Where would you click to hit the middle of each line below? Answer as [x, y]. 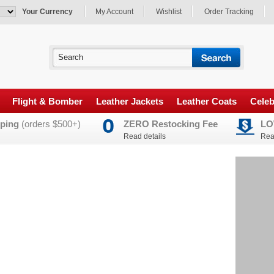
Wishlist [169, 12]
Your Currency [47, 12]
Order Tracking [229, 12]
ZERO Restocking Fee [171, 124]
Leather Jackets [130, 101]
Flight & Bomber [47, 101]
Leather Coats [207, 101]
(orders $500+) [50, 124]
